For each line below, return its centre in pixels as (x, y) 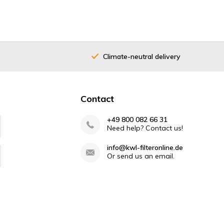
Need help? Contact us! (145, 128)
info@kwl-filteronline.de (145, 148)
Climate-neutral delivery (142, 56)
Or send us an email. (140, 156)
